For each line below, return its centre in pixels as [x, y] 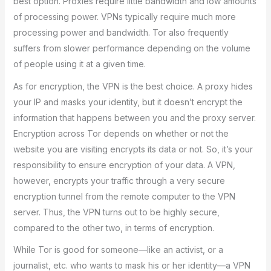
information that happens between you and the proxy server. [134, 117]
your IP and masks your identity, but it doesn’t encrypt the [128, 102]
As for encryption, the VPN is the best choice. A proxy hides [133, 86]
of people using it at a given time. [79, 64]
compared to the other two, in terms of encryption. [113, 227]
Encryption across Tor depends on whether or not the [121, 133]
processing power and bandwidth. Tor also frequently [121, 33]
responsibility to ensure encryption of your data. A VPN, [124, 165]
